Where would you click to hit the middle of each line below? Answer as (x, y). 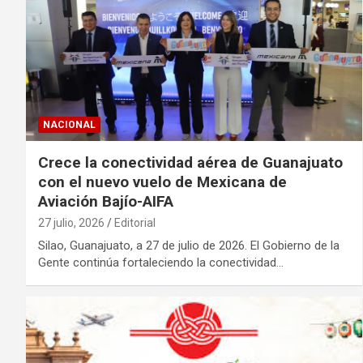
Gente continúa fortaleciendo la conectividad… (161, 262)
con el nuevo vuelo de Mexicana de (162, 181)
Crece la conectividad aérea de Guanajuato (190, 162)
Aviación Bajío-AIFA (106, 201)
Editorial (135, 222)
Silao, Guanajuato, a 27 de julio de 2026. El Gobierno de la (189, 245)
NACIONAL (69, 124)
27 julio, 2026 (71, 222)
